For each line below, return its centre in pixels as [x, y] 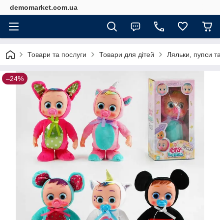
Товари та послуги [57, 55]
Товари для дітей [127, 55]
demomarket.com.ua [44, 7]
